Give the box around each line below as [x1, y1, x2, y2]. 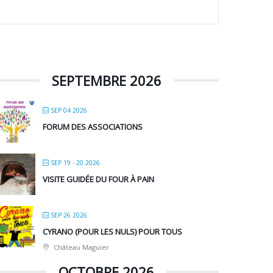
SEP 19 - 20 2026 [51, 158, 101, 168]
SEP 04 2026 [51, 106, 88, 115]
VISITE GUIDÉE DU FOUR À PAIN [43, 174, 155, 185]
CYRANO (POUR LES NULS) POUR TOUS [43, 226, 183, 238]
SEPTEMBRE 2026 [51, 71, 161, 90]
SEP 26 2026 [51, 211, 88, 220]
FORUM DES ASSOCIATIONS [43, 121, 143, 133]
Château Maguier [52, 243, 110, 252]
